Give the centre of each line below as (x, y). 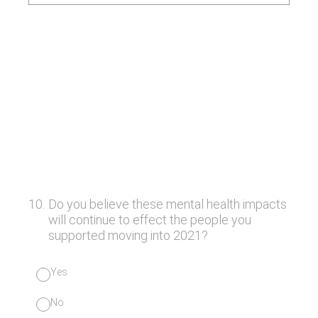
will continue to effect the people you (149, 220)
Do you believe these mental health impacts (167, 204)
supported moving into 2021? (128, 235)
